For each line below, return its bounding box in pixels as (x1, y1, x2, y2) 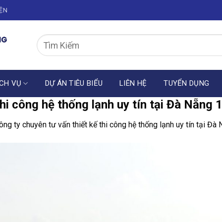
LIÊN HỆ (119, 79, 147, 88)
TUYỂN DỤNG (164, 79, 210, 88)
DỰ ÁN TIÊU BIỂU (45, 79, 103, 88)
